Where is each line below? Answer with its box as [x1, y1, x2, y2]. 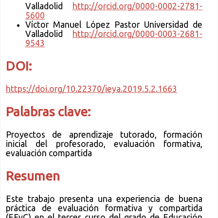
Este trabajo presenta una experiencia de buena [6, 194, 202, 203]
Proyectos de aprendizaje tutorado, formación [6, 129, 202, 139]
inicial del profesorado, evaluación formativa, [6, 139, 202, 148]
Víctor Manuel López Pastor [25, 20, 144, 30]
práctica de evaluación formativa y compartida [6, 203, 202, 213]
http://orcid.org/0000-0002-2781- [73, 1, 202, 11]
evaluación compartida [6, 148, 92, 158]
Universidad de [144, 20, 202, 30]
